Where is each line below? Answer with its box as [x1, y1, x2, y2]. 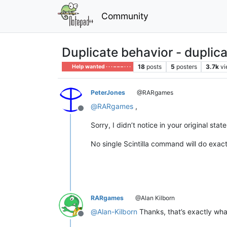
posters [176, 62, 197, 70]
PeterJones [91, 88, 125, 96]
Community [101, 10, 148, 21]
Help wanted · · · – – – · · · [71, 63, 131, 70]
